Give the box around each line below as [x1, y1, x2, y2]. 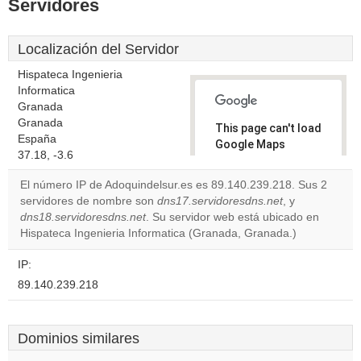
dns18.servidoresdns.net [20, 211, 146, 223]
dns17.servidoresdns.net [157, 195, 283, 207]
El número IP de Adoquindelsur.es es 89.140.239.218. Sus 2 [20, 179, 327, 191]
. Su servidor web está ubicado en [146, 211, 319, 223]
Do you [226, 189, 257, 201]
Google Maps [215, 138, 285, 151]
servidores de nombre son [20, 195, 157, 207]
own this [226, 203, 266, 214]
